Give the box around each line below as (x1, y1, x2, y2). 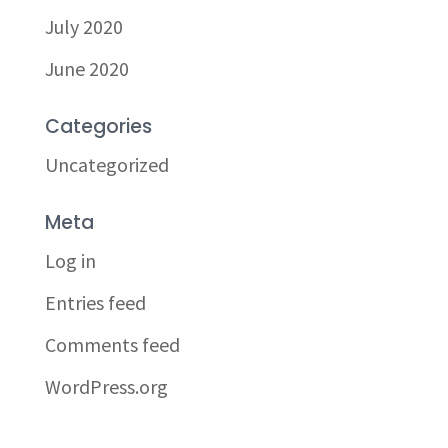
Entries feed (44, 290, 146, 315)
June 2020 (44, 56, 129, 81)
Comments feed (44, 332, 180, 357)
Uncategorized (44, 152, 169, 177)
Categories (44, 113, 152, 140)
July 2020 (44, 14, 123, 39)
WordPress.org (44, 374, 168, 399)
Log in (44, 248, 96, 273)
